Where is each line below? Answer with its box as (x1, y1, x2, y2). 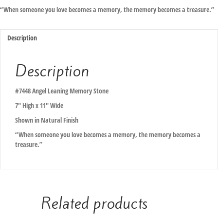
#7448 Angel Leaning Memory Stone (15, 86, 109, 95)
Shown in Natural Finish (15, 115, 78, 125)
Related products (41, 193, 147, 214)
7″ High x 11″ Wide (15, 101, 63, 110)
